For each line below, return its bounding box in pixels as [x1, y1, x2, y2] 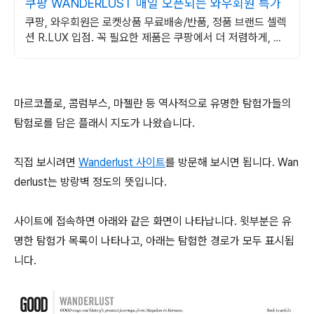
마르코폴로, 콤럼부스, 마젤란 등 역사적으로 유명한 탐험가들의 [14, 97, 292, 110]
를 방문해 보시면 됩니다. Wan [165, 156, 299, 169]
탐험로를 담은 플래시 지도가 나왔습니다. [14, 116, 195, 130]
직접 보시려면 [14, 156, 78, 169]
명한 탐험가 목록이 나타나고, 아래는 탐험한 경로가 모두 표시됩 [14, 234, 294, 247]
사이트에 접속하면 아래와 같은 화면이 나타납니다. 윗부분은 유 [14, 214, 292, 228]
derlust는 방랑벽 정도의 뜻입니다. [14, 175, 167, 189]
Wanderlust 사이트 [78, 156, 165, 169]
